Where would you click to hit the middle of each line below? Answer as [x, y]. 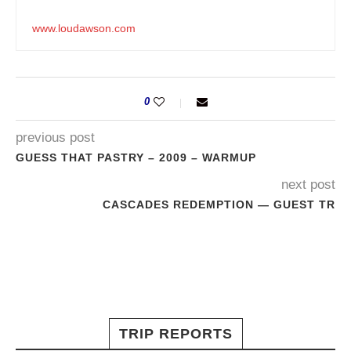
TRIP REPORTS [175, 334]
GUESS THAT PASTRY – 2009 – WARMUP [136, 157]
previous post [55, 138]
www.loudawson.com [84, 28]
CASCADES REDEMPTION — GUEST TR [219, 204]
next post [308, 185]
